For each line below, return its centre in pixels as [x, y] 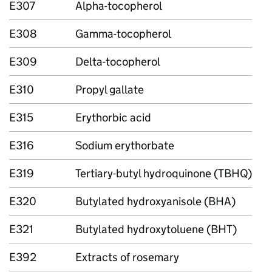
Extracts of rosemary [127, 257]
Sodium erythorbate [125, 145]
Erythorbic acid [113, 117]
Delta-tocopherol [118, 62]
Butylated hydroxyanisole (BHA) [155, 201]
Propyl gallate [110, 90]
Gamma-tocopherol [123, 34]
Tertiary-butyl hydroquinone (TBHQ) [164, 173]
